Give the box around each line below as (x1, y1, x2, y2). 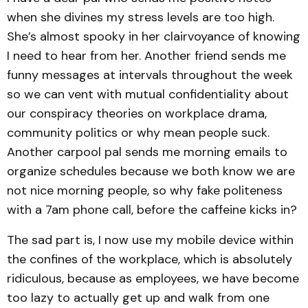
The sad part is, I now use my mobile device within (7, 232, 294, 248)
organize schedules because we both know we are (7, 163, 295, 179)
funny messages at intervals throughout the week (7, 67, 293, 83)
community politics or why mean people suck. (7, 124, 269, 141)
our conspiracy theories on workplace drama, (7, 105, 267, 122)
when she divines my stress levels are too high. (7, 9, 274, 25)
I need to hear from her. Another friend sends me (7, 47, 286, 64)
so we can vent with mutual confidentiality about (7, 86, 289, 102)
